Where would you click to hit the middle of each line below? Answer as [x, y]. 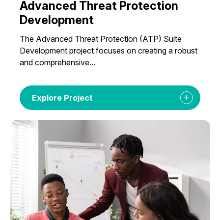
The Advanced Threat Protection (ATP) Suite [101, 39]
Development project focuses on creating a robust [109, 51]
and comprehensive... [58, 63]
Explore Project [63, 98]
